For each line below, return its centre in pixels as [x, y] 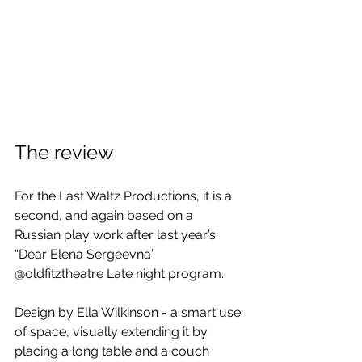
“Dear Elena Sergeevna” [86, 255]
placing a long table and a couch [114, 351]
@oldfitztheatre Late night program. [119, 274]
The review [64, 153]
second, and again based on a [105, 216]
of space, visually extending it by [113, 332]
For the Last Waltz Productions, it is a [125, 196]
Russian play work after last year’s [117, 235]
